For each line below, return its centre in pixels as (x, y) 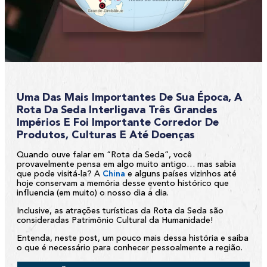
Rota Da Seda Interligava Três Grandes (117, 111)
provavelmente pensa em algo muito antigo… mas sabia (126, 165)
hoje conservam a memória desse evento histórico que (123, 184)
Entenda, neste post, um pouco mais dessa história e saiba (133, 239)
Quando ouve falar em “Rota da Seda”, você (104, 155)
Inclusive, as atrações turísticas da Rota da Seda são (120, 211)
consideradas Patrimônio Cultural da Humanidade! (115, 221)
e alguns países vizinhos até (181, 174)
